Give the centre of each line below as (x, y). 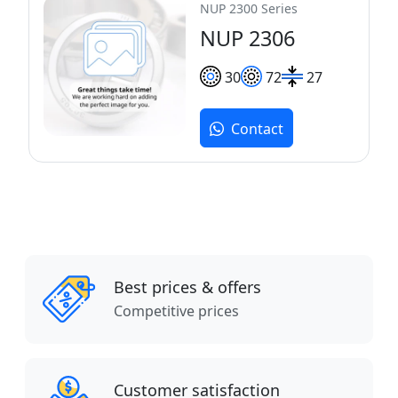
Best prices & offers (187, 287)
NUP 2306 (247, 38)
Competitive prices (176, 310)
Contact (257, 129)
